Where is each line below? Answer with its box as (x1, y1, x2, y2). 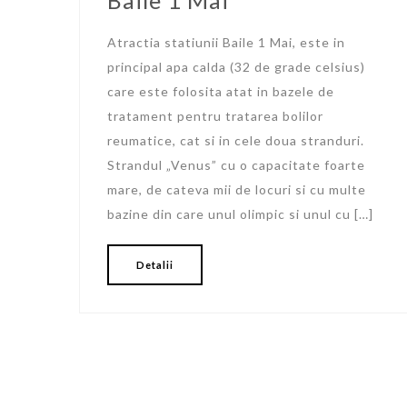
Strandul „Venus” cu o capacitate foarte (107, 156, 365, 173)
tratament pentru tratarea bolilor (107, 107, 323, 124)
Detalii (136, 258, 174, 271)
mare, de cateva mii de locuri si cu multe (107, 181, 366, 197)
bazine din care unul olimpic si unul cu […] (107, 205, 373, 222)
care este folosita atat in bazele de (107, 83, 334, 99)
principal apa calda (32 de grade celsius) (107, 58, 365, 74)
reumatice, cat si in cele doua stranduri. (107, 132, 364, 148)
